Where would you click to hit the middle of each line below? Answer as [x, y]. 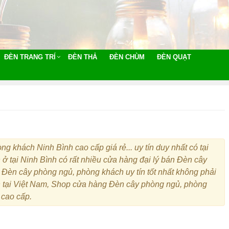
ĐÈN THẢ [83, 57]
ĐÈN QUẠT [174, 57]
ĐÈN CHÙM [127, 57]
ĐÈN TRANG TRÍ [30, 57]
